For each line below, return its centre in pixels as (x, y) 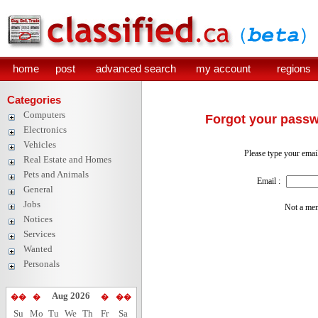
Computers (44, 115)
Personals (42, 264)
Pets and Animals (56, 174)
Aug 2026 (71, 296)
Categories (34, 100)
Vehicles (40, 144)
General (38, 189)
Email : (268, 181)
